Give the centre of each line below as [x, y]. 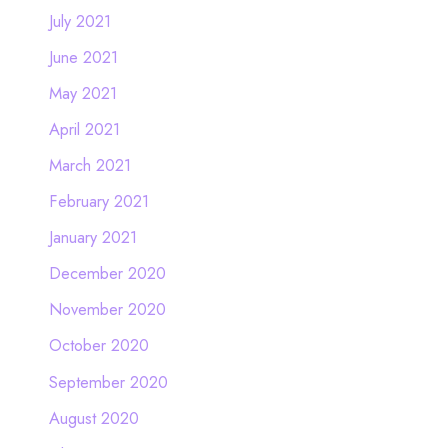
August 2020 [93, 417]
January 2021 [92, 237]
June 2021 [83, 56]
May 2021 [82, 92]
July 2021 [79, 20]
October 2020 [98, 345]
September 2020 [108, 381]
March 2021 [89, 164]
